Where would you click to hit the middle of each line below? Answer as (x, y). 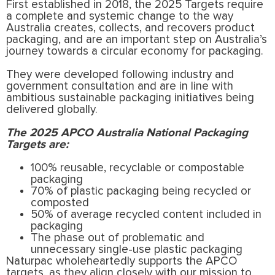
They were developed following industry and (120, 74)
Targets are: (41, 144)
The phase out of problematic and (118, 238)
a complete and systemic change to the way (120, 16)
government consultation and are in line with (120, 86)
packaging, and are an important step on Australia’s (137, 39)
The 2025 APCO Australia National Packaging (127, 133)
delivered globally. (53, 109)
